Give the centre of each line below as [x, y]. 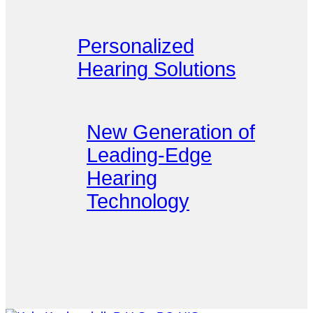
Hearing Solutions [156, 69]
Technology [138, 202]
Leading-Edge [149, 155]
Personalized [136, 46]
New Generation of [171, 132]
